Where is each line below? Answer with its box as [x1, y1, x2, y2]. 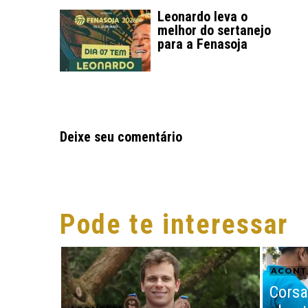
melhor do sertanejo [157, 22, 271, 39]
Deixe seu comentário [60, 129, 182, 146]
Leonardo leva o [157, 8, 247, 25]
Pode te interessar [60, 208, 288, 241]
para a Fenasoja [157, 36, 247, 53]
